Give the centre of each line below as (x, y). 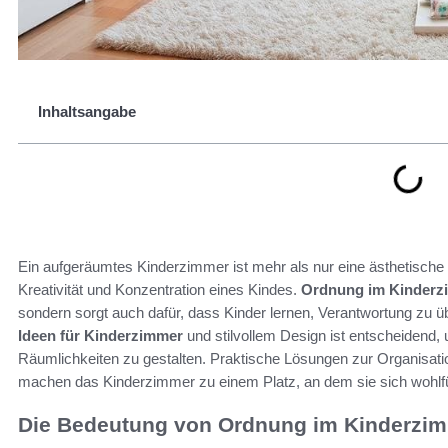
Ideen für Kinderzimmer (100, 335)
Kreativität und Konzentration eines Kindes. (159, 289)
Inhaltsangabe (87, 111)
